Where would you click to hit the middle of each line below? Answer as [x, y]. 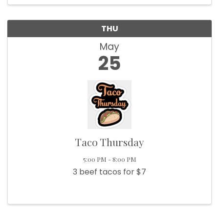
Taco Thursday [109, 142]
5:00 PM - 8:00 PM [109, 159]
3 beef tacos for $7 [109, 172]
